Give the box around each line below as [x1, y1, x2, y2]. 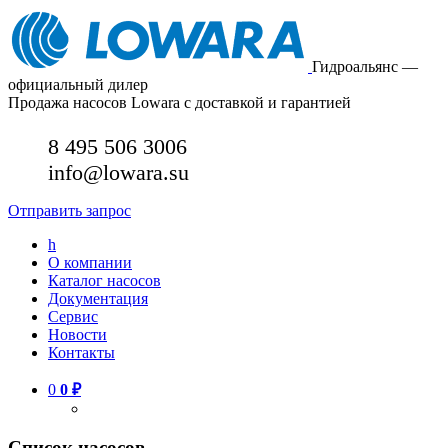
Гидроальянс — [312, 58, 418, 75]
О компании [48, 254, 132, 271]
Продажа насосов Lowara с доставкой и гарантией [8, 94, 351, 111]
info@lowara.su [48, 160, 189, 185]
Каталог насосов [48, 272, 161, 289]
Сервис [48, 308, 98, 325]
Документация [48, 290, 148, 307]
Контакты [48, 344, 115, 361]
